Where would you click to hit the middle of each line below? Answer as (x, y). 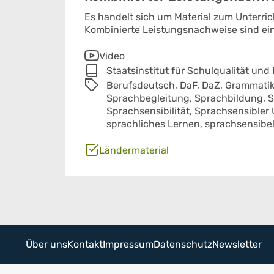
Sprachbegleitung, (150, 98)
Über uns (46, 244)
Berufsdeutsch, (143, 85)
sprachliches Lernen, (156, 124)
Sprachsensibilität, (150, 111)
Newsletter (237, 244)
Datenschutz (183, 244)
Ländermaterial (134, 150)
